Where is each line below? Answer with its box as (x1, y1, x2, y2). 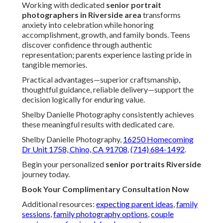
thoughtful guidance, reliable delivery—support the (22, 85, 194, 95)
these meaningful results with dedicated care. (22, 119, 174, 129)
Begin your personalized (22, 159, 106, 169)
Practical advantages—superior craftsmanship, (22, 75, 180, 85)
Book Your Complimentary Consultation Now (22, 184, 189, 194)
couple (151, 209, 174, 219)
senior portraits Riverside (106, 159, 201, 169)
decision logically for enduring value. (22, 95, 145, 105)
